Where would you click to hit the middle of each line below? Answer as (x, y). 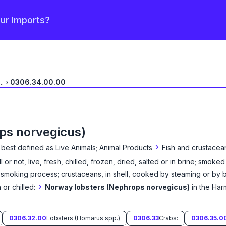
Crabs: (168, 218)
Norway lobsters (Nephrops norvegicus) (117, 187)
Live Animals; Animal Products (104, 148)
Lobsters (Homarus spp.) (83, 218)
